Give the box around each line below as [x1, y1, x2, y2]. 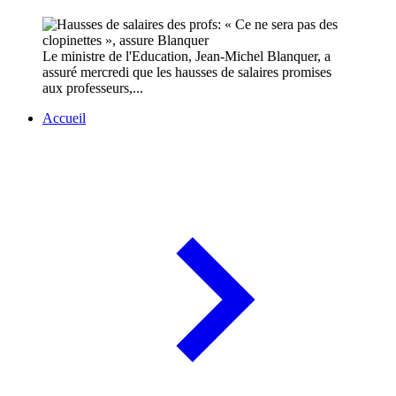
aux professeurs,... [42, 80, 143, 96]
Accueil [42, 110, 86, 126]
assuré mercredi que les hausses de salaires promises [42, 65, 331, 80]
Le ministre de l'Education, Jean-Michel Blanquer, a [42, 49, 331, 65]
